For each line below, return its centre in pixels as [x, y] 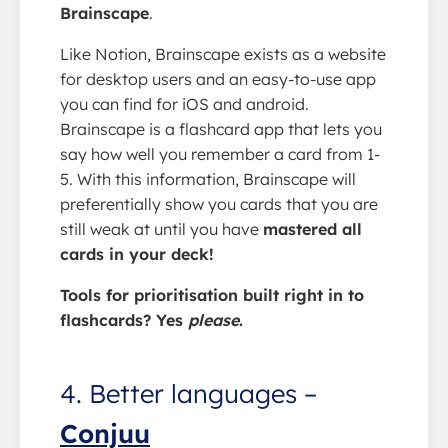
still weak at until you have [161, 228]
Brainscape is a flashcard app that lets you [221, 128]
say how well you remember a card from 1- [220, 153]
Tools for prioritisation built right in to [212, 294]
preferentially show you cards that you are [219, 203]
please [213, 319]
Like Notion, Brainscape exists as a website [223, 53]
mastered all [312, 228]
